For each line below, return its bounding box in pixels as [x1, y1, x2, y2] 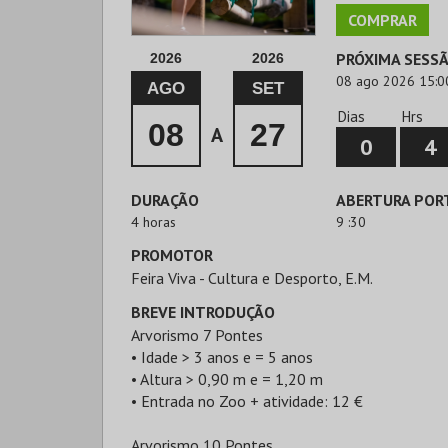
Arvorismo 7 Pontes [131, 325, 263, 345]
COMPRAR [348, 10, 417, 30]
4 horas [131, 213, 176, 231]
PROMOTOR [131, 245, 213, 265]
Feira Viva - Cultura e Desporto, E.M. [131, 268, 373, 288]
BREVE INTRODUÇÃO [131, 302, 275, 322]
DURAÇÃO [131, 190, 199, 210]
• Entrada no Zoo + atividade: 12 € [131, 391, 363, 411]
